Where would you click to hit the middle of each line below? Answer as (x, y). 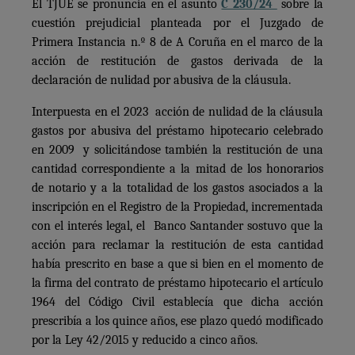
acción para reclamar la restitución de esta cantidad (177, 244)
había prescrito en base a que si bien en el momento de (177, 263)
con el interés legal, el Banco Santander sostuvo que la (177, 225)
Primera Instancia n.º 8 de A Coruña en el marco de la (177, 42)
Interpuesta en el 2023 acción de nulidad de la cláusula (177, 111)
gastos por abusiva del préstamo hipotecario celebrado (177, 130)
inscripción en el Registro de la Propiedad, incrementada (177, 206)
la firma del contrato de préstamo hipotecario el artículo (177, 282)
